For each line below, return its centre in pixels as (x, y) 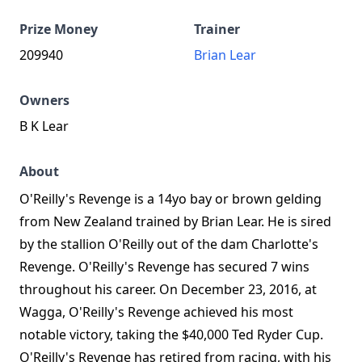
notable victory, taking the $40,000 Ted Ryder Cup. (171, 335)
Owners (44, 100)
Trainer (217, 29)
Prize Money (59, 29)
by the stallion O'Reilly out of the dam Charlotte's (169, 244)
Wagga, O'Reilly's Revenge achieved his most (156, 312)
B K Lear (44, 126)
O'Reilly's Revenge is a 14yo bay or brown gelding (170, 199)
